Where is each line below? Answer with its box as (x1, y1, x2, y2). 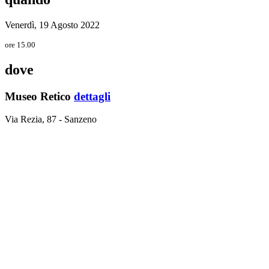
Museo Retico (5, 89, 74, 103)
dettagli (74, 89, 110, 103)
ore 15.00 (5, 40, 35, 49)
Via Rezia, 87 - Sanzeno (5, 114, 97, 125)
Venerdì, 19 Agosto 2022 (5, 19, 100, 30)
